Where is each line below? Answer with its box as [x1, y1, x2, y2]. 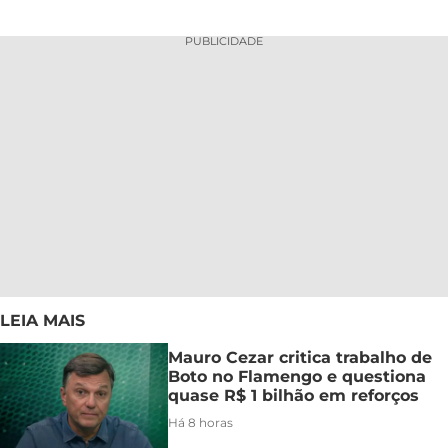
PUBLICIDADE [185, 34, 263, 49]
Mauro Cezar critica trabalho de [168, 348, 432, 367]
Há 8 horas [168, 415, 233, 430]
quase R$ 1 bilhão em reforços [168, 386, 419, 405]
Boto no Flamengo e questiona [168, 367, 426, 386]
